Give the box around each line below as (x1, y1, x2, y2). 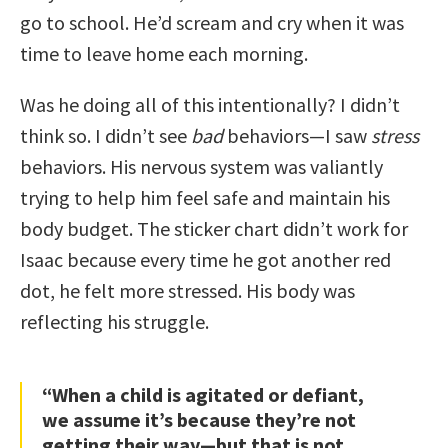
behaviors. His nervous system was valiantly (20, 153, 383, 179)
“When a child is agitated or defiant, (42, 381, 364, 407)
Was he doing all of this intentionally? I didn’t (20, 91, 400, 117)
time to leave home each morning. (20, 40, 308, 66)
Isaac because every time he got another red (20, 246, 391, 272)
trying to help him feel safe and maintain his (20, 184, 390, 210)
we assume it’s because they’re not (42, 406, 356, 432)
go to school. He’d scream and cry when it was (20, 9, 404, 35)
